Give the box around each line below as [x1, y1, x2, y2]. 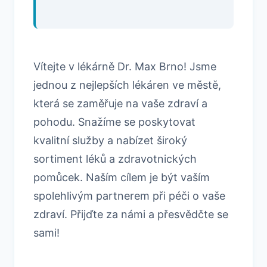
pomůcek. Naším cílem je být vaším [33, 170, 210, 184]
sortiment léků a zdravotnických [33, 152, 197, 165]
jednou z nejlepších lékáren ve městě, [33, 78, 221, 91]
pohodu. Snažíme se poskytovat [33, 115, 195, 128]
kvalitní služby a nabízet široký [33, 133, 187, 147]
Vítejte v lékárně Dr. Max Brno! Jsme [33, 60, 216, 73]
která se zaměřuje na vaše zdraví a [33, 97, 207, 110]
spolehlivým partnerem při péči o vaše [33, 189, 225, 202]
